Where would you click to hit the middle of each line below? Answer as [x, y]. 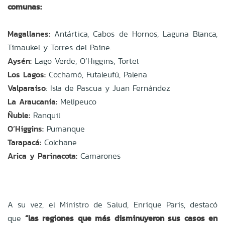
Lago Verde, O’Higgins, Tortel [85, 61]
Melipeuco [77, 101]
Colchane [59, 142]
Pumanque [64, 129]
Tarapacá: [24, 142]
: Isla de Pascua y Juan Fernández [108, 88]
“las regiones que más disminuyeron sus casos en [121, 218]
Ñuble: [19, 115]
